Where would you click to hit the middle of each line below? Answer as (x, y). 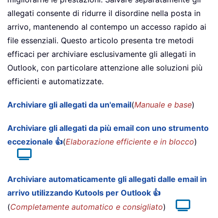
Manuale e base (163, 105)
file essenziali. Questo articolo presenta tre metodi (100, 41)
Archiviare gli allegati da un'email (69, 105)
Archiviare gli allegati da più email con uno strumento (108, 128)
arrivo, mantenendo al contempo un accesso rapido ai (107, 27)
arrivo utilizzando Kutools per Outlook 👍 (84, 193)
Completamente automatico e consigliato (87, 207)
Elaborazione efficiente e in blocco (130, 142)
